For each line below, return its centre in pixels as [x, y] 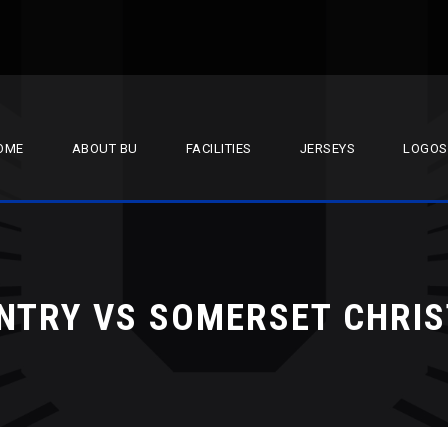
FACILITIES [218, 148]
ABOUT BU [104, 148]
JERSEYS [327, 148]
